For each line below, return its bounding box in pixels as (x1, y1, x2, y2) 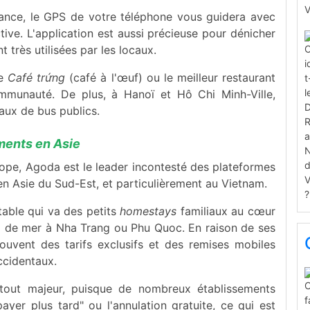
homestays (120, 203, 177, 218)
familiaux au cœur (176, 203, 276, 218)
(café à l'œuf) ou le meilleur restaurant (65, 70, 275, 84)
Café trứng (8, 70, 66, 84)
